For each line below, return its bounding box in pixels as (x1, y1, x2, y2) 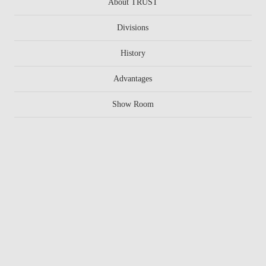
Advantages (113, 74, 153, 84)
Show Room (112, 100, 154, 109)
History (120, 49, 145, 58)
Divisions (117, 23, 149, 33)
